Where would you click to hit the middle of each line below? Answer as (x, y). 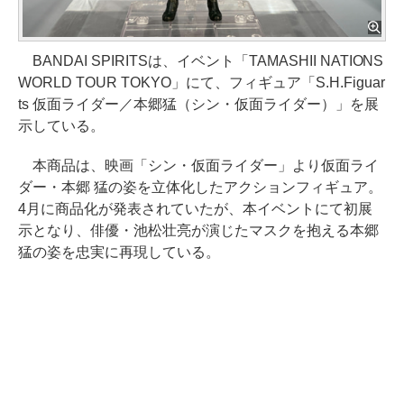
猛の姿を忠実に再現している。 (119, 252)
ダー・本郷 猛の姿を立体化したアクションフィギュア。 (200, 187)
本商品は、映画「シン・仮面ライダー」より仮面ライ (198, 165)
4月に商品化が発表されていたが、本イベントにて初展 (195, 208)
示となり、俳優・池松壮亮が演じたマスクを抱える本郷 (198, 230)
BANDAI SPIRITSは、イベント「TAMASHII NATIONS (201, 60)
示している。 (61, 125)
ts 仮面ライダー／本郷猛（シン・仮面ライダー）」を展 (198, 104)
